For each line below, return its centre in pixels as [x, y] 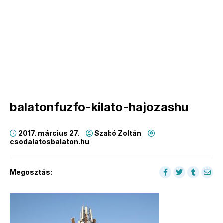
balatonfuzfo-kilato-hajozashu [99, 107]
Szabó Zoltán [118, 133]
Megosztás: [31, 172]
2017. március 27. [49, 133]
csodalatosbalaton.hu [50, 142]
